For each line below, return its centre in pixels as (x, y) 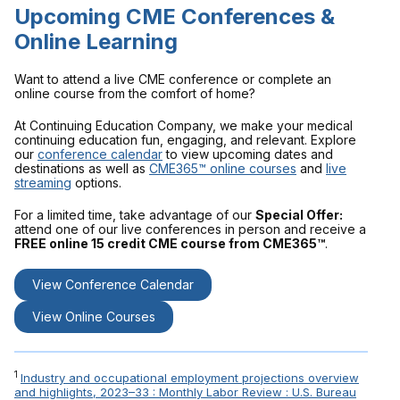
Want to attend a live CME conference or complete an (173, 79)
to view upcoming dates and (248, 154)
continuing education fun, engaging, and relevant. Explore (185, 140)
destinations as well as (82, 168)
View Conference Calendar (113, 284)
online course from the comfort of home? (135, 93)
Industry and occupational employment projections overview (190, 378)
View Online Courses (94, 317)
